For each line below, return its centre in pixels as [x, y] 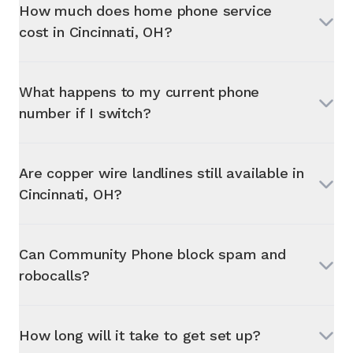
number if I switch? [85, 113]
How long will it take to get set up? [140, 335]
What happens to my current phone [139, 91]
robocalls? [55, 275]
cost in [44, 32]
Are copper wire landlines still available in [162, 173]
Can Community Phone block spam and [152, 254]
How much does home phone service [146, 10]
